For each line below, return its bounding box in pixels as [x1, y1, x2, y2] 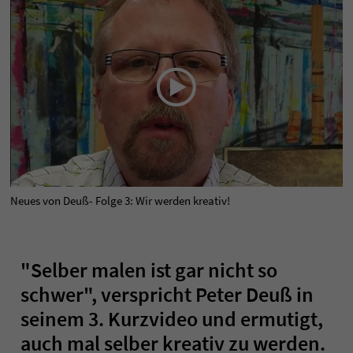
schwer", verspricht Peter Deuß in [20, 281, 314, 307]
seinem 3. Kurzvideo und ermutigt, [20, 305, 323, 332]
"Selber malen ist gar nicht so [20, 256, 277, 283]
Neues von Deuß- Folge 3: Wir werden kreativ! [10, 192, 230, 208]
